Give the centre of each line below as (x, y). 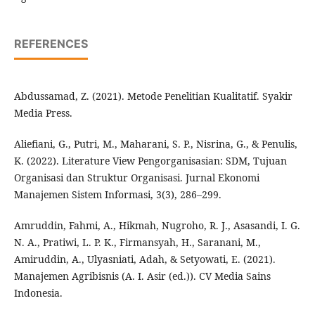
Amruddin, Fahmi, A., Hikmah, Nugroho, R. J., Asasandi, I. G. (157, 226)
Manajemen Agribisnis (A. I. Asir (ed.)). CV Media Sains (142, 276)
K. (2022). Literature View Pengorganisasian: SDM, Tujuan (150, 161)
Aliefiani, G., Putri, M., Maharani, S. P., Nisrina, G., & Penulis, (155, 144)
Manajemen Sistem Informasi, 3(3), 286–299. (117, 195)
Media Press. (43, 113)
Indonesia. (38, 293)
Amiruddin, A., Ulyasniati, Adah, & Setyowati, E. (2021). (144, 259)
